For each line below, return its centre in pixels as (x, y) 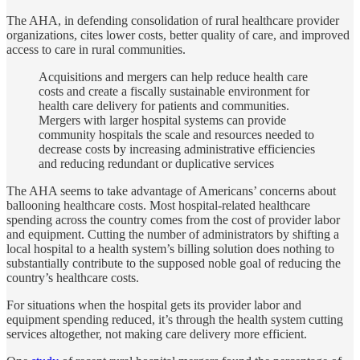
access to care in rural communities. (96, 49)
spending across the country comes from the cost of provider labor (173, 219)
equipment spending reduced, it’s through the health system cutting (175, 319)
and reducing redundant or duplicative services (156, 163)
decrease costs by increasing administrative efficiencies (177, 149)
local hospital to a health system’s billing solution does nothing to (170, 248)
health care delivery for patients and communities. (164, 105)
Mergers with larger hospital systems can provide (162, 120)
